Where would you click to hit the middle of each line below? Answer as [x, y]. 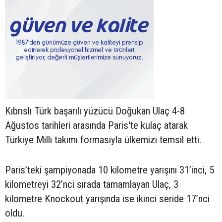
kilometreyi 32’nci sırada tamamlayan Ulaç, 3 [92, 184]
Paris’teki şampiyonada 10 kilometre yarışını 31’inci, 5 [110, 170]
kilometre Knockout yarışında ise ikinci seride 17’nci [107, 198]
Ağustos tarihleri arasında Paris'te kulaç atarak [96, 125]
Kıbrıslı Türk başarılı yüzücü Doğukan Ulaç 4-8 [95, 111]
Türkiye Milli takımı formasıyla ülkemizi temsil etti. [103, 139]
